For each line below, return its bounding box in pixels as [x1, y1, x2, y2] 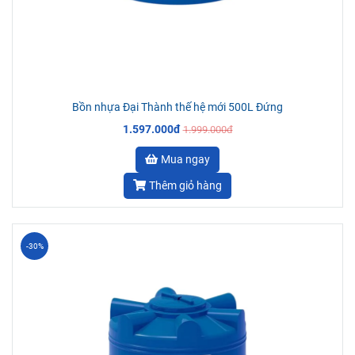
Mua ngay [161, 152, 210, 166]
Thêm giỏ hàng [149, 178, 222, 193]
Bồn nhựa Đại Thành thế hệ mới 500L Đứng [72, 100, 283, 114]
